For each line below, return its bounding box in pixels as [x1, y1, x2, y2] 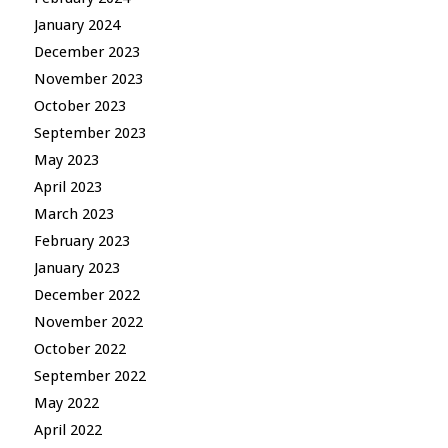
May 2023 [33, 150, 99, 169]
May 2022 [33, 393, 99, 412]
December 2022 [33, 285, 140, 304]
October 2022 [33, 339, 126, 358]
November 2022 [33, 312, 143, 331]
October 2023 [33, 96, 126, 115]
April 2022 [33, 420, 102, 439]
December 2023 [33, 42, 140, 61]
